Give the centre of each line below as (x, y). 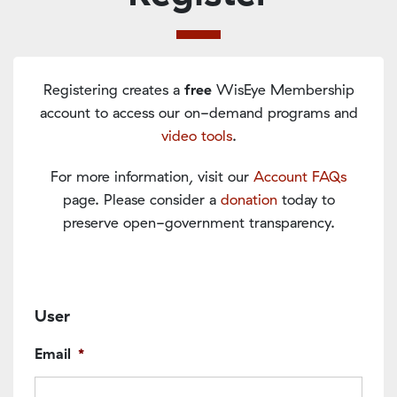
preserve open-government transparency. (198, 222)
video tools (196, 135)
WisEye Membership (283, 89)
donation (249, 199)
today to (306, 199)
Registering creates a (113, 89)
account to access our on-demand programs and (198, 112)
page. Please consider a (141, 199)
